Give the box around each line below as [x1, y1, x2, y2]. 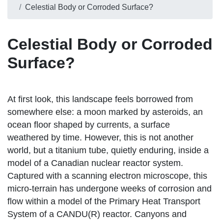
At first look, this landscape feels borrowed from [7, 94, 193, 105]
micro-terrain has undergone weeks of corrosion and [7, 184, 212, 194]
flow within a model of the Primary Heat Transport [7, 196, 200, 207]
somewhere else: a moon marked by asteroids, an [7, 107, 203, 117]
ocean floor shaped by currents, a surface [7, 120, 170, 130]
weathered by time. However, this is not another [7, 133, 193, 143]
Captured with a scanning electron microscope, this [7, 171, 207, 181]
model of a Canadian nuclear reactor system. [7, 158, 183, 168]
